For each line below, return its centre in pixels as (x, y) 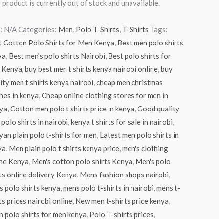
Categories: (38, 29)
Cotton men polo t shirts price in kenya (72, 108)
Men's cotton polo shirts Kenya (82, 161)
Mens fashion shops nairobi (124, 174)
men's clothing (145, 148)
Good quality (158, 108)
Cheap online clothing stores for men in (105, 95)
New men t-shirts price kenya (122, 201)
